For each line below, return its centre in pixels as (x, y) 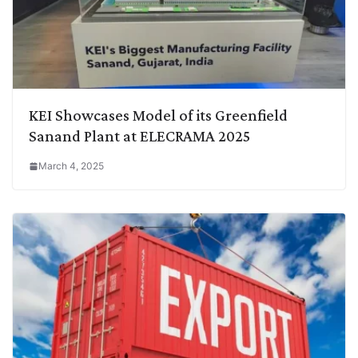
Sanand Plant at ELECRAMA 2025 (139, 135)
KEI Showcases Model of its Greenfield (158, 115)
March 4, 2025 (71, 165)
